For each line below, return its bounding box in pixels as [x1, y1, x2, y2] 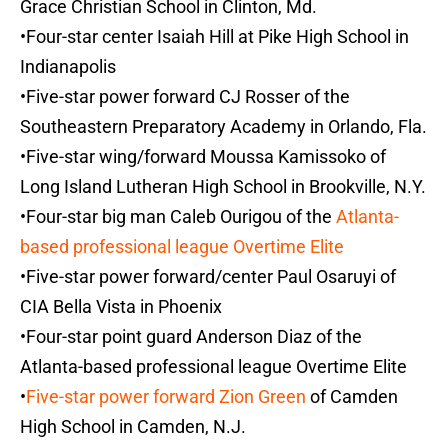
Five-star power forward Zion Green [26, 386, 306, 408]
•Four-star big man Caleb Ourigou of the [20, 206, 336, 228]
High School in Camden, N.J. [20, 416, 246, 438]
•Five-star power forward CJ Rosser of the [20, 86, 350, 108]
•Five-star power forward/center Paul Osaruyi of [20, 266, 396, 288]
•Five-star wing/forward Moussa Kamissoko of [20, 146, 386, 168]
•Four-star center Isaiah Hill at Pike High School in [20, 26, 409, 48]
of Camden [306, 386, 398, 408]
